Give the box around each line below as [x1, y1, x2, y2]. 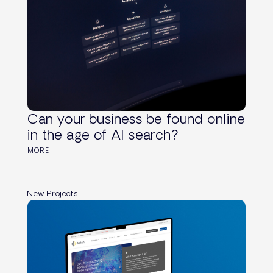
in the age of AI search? [27, 127, 179, 143]
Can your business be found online [27, 111, 246, 127]
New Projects [27, 188, 78, 197]
